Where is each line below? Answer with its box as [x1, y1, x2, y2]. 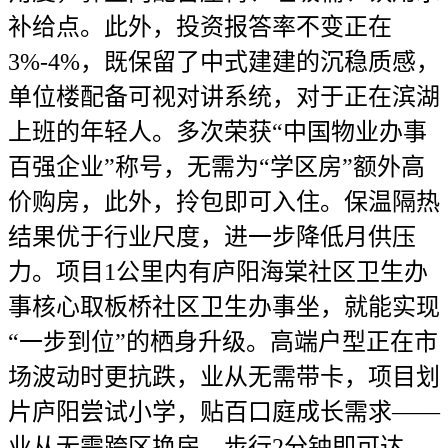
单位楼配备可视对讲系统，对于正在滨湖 [8, 84, 440, 110]
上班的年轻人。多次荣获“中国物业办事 [8, 119, 427, 145]
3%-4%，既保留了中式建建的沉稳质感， [8, 49, 440, 75]
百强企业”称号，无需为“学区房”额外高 [8, 154, 425, 180]
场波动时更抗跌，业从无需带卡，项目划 [8, 364, 440, 390]
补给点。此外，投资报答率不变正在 [8, 14, 392, 40]
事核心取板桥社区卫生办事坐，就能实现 [8, 294, 440, 320]
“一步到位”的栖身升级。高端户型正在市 [8, 329, 438, 355]
